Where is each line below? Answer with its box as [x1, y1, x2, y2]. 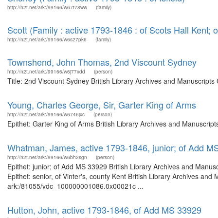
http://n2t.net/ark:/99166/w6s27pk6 [7, 36, 87, 43]
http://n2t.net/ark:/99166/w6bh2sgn [7, 154, 87, 161]
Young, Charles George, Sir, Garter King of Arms [7, 98, 196, 111]
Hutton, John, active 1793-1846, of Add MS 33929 [7, 203, 201, 216]
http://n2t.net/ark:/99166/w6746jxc [7, 111, 85, 118]
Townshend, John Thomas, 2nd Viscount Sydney [7, 55, 197, 68]
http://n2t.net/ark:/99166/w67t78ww [7, 4, 87, 11]
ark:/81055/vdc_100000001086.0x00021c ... [7, 181, 144, 191]
